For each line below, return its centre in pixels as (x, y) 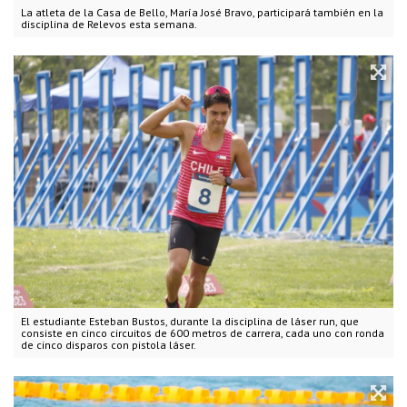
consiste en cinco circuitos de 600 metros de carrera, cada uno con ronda (203, 333)
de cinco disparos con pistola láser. (109, 345)
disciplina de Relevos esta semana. (109, 24)
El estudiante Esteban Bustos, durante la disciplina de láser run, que (190, 322)
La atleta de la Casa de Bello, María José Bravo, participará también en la (202, 12)
